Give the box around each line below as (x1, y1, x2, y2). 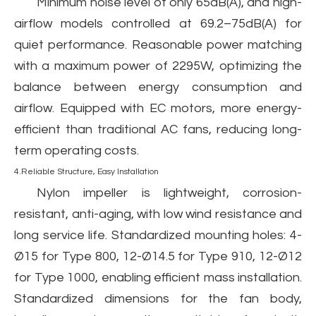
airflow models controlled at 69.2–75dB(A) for (14, 17, 302, 30)
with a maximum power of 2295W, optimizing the (14, 59, 302, 73)
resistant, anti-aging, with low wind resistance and (14, 207, 302, 221)
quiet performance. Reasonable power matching (14, 38, 302, 51)
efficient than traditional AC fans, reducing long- (14, 123, 302, 136)
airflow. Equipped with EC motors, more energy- (14, 102, 302, 115)
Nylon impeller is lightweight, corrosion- (37, 186, 302, 200)
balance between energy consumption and (14, 80, 302, 94)
